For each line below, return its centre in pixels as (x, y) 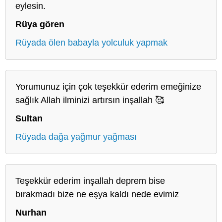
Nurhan (31, 212)
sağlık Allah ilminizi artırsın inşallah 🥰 (90, 100)
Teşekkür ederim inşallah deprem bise (90, 181)
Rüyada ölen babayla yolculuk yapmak (91, 42)
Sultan (29, 118)
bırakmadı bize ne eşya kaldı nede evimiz (97, 194)
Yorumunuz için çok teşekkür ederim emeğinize (108, 86)
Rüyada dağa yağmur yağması (76, 137)
